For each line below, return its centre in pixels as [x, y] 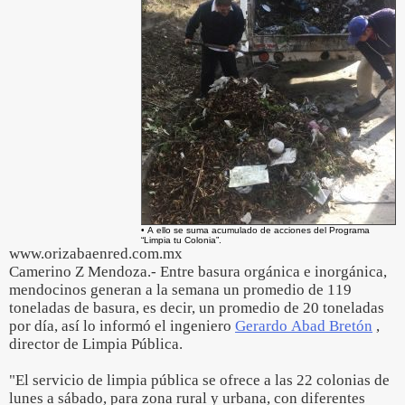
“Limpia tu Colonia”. [181, 240]
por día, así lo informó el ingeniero [122, 326]
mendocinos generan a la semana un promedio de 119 [180, 290]
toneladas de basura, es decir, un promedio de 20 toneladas [197, 308]
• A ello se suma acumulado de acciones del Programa [255, 230]
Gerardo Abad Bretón [304, 326]
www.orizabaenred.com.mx [96, 254]
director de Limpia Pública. [96, 344]
